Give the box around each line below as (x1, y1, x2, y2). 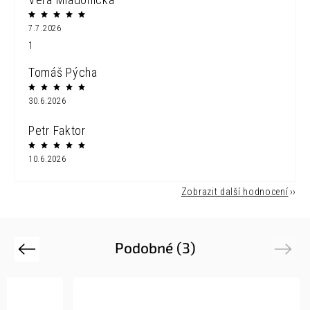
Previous (19, 243, 54, 254)
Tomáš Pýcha (28, 65, 98, 80)
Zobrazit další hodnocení (181, 186, 289, 198)
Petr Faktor (28, 123, 86, 138)
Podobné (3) (114, 239, 196, 257)
